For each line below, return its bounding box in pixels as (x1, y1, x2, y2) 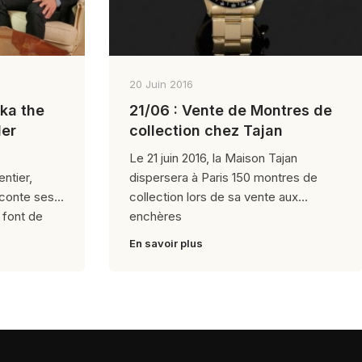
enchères (128, 208, 182, 224)
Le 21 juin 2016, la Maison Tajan (128, 149, 297, 166)
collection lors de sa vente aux (128, 188, 298, 204)
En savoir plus (128, 236, 203, 250)
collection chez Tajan (128, 121, 283, 139)
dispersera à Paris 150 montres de (128, 169, 318, 185)
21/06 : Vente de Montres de (128, 101, 332, 119)
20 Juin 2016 (128, 77, 193, 90)
